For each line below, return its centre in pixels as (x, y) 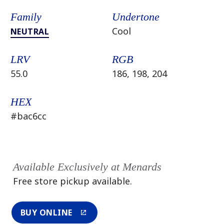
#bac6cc (28, 116)
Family (26, 17)
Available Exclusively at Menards (87, 167)
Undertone (136, 17)
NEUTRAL (30, 31)
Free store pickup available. (72, 181)
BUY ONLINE (46, 213)
